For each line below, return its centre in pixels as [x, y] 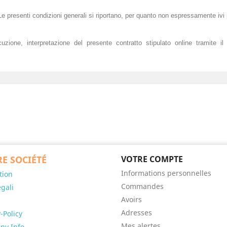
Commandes [142, 186]
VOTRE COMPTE [152, 159]
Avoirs [131, 199]
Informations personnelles [166, 173]
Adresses [137, 213]
